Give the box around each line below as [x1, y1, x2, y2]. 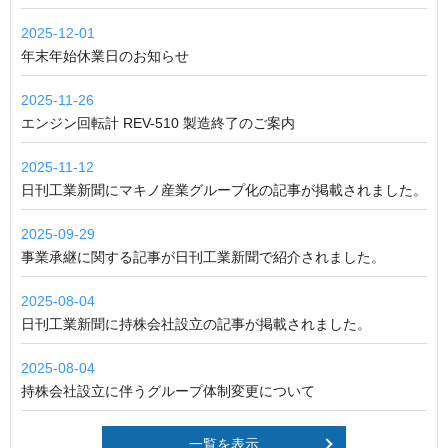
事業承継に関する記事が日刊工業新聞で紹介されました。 [21, 248, 385, 265]
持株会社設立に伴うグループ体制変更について [21, 382, 315, 399]
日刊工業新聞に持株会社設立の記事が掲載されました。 [21, 315, 371, 332]
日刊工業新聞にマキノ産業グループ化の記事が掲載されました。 [21, 181, 427, 198]
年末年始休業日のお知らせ [21, 47, 189, 64]
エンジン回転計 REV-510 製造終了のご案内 [21, 114, 295, 131]
